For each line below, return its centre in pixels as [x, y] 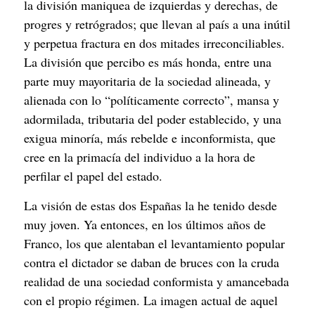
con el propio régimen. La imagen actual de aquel [151, 300]
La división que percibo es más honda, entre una [148, 62]
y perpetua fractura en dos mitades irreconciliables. [154, 43]
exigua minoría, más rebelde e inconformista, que [150, 138]
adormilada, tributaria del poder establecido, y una [153, 119]
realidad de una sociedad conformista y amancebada [156, 281]
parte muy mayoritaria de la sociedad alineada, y [147, 81]
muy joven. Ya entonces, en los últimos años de [145, 224]
